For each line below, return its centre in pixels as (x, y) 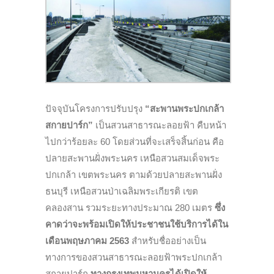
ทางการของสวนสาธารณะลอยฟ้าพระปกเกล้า (134, 257)
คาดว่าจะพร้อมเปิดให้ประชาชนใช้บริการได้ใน (137, 224)
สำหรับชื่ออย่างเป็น (168, 240)
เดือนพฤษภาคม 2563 (87, 240)
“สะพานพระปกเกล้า (184, 108)
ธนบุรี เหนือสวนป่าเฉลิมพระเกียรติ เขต (122, 191)
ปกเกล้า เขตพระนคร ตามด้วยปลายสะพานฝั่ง (134, 174)
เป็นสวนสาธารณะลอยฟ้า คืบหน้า (160, 125)
